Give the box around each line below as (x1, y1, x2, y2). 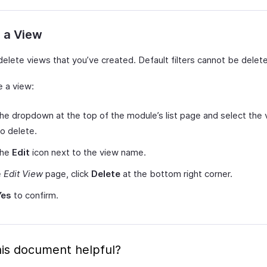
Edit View (4, 168, 43, 179)
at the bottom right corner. (120, 168, 232, 179)
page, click (43, 168, 91, 179)
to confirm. (11, 190, 58, 201)
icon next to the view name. (30, 147, 146, 158)
